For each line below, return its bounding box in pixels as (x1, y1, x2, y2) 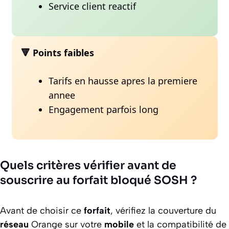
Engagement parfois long (48, 103, 158, 116)
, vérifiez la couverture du (110, 204, 216, 216)
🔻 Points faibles (20, 46, 94, 59)
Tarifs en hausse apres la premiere (48, 74, 197, 87)
